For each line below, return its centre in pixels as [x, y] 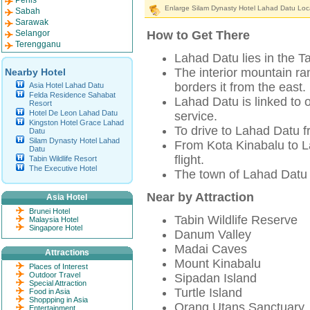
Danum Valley [213, 235]
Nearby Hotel [35, 72]
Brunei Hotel [49, 211]
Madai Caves [211, 249]
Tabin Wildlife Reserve [236, 220]
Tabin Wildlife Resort [63, 158]
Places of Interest [58, 266]
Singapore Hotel [56, 228]
